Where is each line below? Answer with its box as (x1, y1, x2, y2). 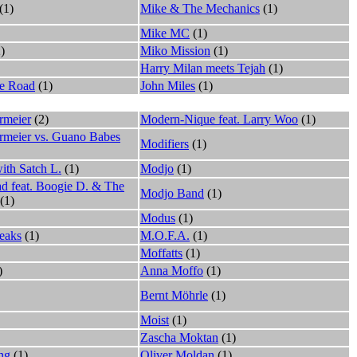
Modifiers (140, 136, 189, 151)
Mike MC (140, 25, 190, 40)
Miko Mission (140, 43, 210, 57)
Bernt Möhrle (140, 288, 208, 302)
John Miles (140, 78, 195, 92)
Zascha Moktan (140, 330, 218, 344)
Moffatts (140, 245, 182, 260)
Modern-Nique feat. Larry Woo (140, 112, 298, 126)
